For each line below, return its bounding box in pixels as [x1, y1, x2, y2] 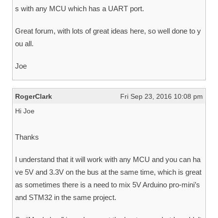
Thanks [15, 132, 39, 141]
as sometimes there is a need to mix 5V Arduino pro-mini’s [15, 180, 200, 189]
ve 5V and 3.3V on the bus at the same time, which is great [15, 167, 201, 176]
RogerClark [15, 92, 52, 100]
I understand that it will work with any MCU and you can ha [15, 155, 200, 163]
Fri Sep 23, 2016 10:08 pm [120, 92, 203, 100]
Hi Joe [15, 107, 35, 115]
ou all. [15, 39, 34, 48]
